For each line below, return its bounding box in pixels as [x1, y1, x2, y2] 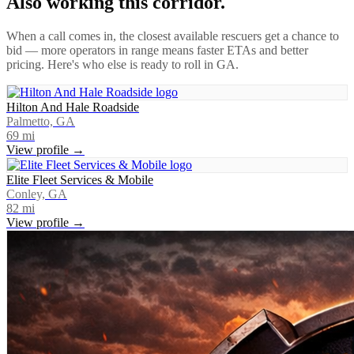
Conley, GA [6, 186, 67, 201]
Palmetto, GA [6, 114, 75, 128]
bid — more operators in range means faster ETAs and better [6, 43, 308, 57]
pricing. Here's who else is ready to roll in [6, 57, 217, 71]
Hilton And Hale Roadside [6, 100, 139, 114]
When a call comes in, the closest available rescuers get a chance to [6, 28, 339, 43]
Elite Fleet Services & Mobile [6, 172, 153, 186]
